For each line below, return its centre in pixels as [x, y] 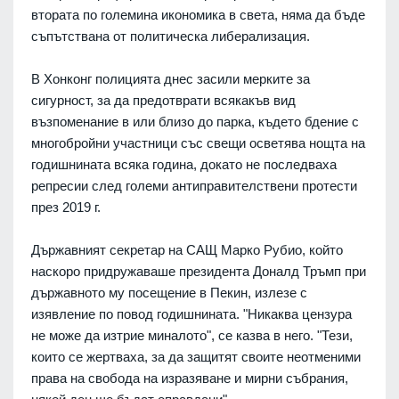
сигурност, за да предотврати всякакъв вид [163, 101]
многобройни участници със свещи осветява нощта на [198, 143]
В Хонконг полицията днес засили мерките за [171, 79]
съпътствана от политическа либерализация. [171, 37]
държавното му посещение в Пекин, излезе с [169, 293]
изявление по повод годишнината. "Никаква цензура [191, 314]
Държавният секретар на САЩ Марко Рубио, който [187, 250]
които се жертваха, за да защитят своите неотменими [196, 357]
